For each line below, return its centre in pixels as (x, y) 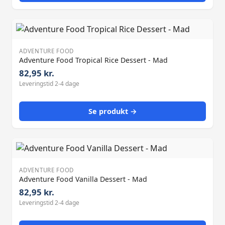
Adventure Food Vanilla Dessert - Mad (83, 179)
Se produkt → (113, 111)
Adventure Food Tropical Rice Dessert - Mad (94, 60)
